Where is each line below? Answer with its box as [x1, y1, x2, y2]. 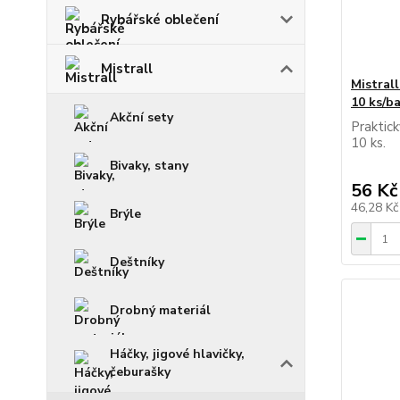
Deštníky [110, 254, 164, 271]
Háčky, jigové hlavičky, [110, 346, 245, 363]
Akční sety [110, 109, 173, 127]
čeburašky [110, 363, 171, 381]
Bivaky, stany [110, 157, 188, 175]
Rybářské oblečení [101, 11, 219, 29]
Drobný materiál [110, 302, 211, 320]
